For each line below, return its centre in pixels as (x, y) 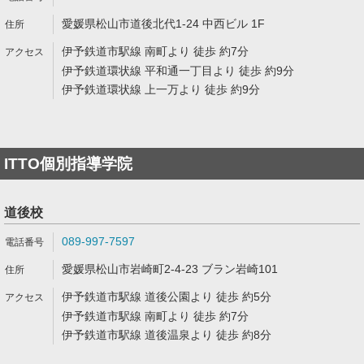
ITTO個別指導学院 (68, 164)
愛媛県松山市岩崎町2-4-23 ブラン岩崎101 (170, 269)
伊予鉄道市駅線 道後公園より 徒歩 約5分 (167, 297)
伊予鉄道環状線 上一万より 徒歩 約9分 (161, 89)
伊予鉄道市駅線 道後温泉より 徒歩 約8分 (167, 335)
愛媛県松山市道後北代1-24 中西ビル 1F (163, 24)
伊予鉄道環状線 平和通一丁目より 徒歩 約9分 (178, 71)
